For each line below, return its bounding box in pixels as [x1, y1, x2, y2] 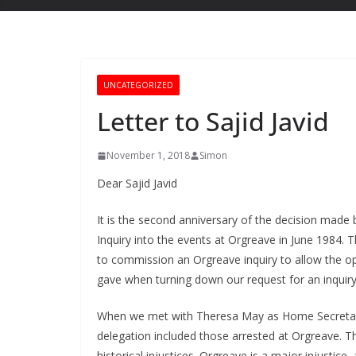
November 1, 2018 [106, 149, 190, 163]
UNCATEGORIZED [103, 79, 173, 91]
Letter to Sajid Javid [97, 104, 329, 139]
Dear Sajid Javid [97, 176, 177, 192]
